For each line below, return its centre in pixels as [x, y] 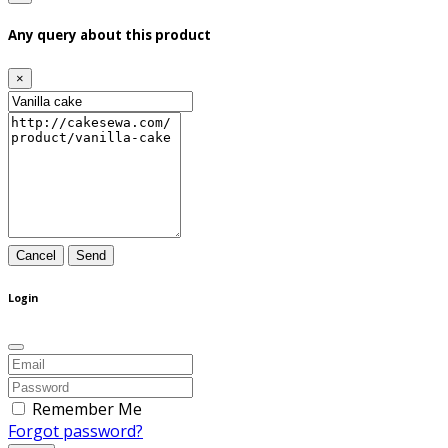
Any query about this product [109, 34]
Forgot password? [75, 430]
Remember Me [87, 408]
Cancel [36, 255]
